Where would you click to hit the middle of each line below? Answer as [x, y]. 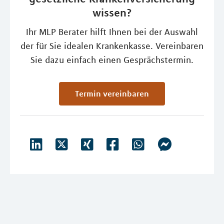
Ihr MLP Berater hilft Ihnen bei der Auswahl [112, 32]
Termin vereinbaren [114, 93]
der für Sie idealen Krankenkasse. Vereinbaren [112, 46]
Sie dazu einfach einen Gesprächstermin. [112, 60]
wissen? [112, 12]
